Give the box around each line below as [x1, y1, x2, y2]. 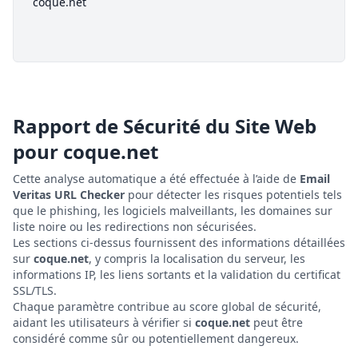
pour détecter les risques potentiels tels [125, 187, 342, 202]
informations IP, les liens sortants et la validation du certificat [13, 267, 340, 282]
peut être [250, 315, 303, 330]
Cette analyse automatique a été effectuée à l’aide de [13, 171, 300, 186]
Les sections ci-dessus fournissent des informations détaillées [13, 235, 345, 250]
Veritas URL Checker [13, 187, 125, 202]
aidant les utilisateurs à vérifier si [13, 315, 195, 330]
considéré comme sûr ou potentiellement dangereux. [13, 331, 299, 346]
